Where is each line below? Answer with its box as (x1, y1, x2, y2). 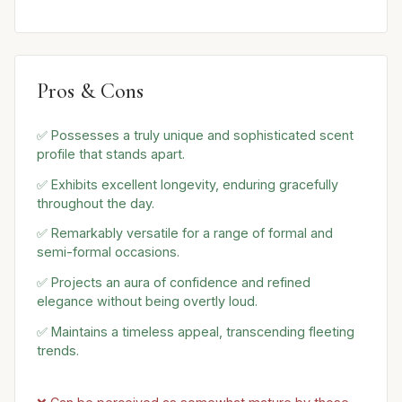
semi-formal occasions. (37, 244, 179, 260)
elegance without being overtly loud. (37, 293, 258, 310)
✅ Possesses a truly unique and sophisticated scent (37, 127, 354, 143)
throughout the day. (37, 195, 154, 211)
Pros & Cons (37, 78, 144, 105)
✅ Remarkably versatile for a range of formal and (37, 225, 333, 241)
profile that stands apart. (37, 145, 185, 162)
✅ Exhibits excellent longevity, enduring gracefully (37, 176, 338, 192)
